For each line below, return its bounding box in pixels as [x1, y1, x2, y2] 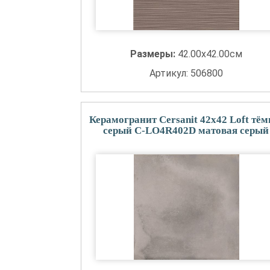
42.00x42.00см [177, 48, 242, 60]
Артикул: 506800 [149, 67, 223, 79]
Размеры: [130, 48, 178, 60]
